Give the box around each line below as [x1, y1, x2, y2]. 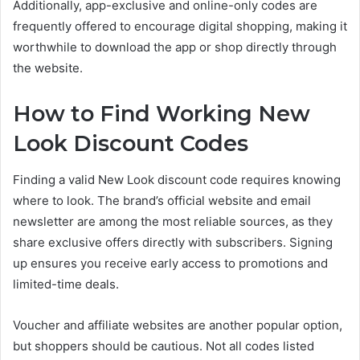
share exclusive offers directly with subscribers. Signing [13, 234, 333, 250]
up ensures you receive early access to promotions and [13, 255, 328, 271]
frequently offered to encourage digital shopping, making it [13, 18, 347, 35]
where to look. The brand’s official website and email [13, 192, 311, 208]
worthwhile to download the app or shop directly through [13, 39, 337, 55]
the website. [13, 60, 83, 76]
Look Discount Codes [13, 130, 248, 157]
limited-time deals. [13, 276, 119, 292]
